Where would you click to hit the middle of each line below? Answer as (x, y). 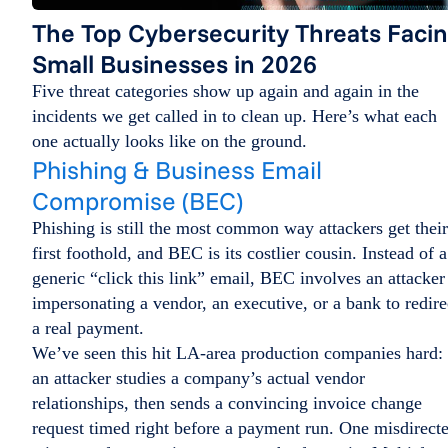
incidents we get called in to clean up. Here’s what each (234, 115)
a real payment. (88, 327)
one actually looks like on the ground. (169, 140)
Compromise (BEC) (137, 200)
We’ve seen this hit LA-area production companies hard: (237, 352)
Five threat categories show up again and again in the (225, 90)
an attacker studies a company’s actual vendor (198, 377)
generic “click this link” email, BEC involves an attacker (238, 277)
